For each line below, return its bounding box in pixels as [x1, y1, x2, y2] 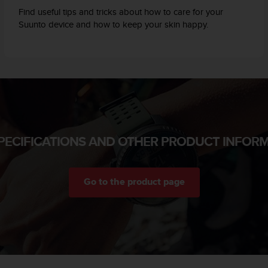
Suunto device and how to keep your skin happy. [19, 17, 209, 31]
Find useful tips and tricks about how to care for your [19, 5, 224, 18]
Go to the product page [83, 175, 185, 188]
